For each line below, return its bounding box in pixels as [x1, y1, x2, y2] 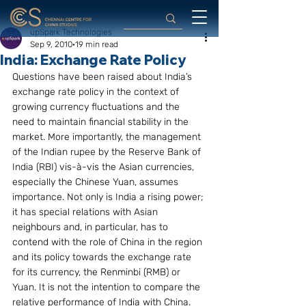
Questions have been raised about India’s [12, 71, 195, 83]
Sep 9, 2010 [30, 40, 72, 49]
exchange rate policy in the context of [12, 86, 182, 98]
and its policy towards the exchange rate [12, 251, 194, 263]
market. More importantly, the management [12, 131, 204, 143]
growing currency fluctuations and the [12, 101, 182, 113]
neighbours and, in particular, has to [12, 221, 171, 233]
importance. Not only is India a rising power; [12, 191, 206, 203]
